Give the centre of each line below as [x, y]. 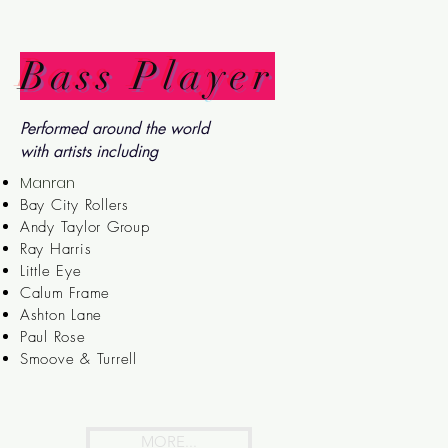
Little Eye [50, 271]
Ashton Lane [61, 315]
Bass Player [147, 76]
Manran [47, 182]
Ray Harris [55, 249]
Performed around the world [114, 128]
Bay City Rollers [74, 205]
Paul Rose [52, 337]
